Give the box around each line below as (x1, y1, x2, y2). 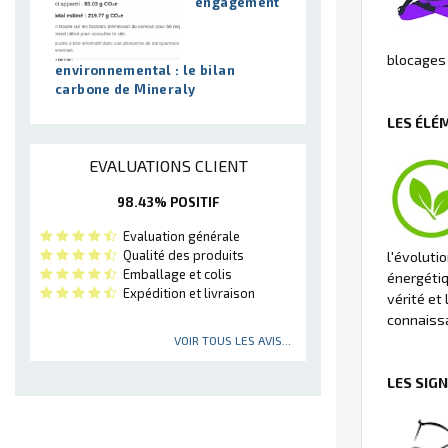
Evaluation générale (117, 227, 240, 244)
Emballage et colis (117, 265, 232, 282)
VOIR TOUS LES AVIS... (174, 332, 291, 347)
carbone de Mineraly (55, 80, 196, 97)
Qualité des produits (117, 246, 244, 263)
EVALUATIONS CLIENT (88, 155, 248, 175)
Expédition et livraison (117, 284, 255, 301)
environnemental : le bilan (55, 61, 235, 78)
